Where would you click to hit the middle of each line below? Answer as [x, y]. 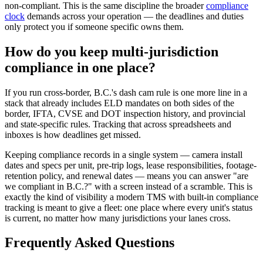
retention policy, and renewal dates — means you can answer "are [127, 176]
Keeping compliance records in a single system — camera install [124, 154]
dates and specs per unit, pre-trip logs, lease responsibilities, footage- [131, 165]
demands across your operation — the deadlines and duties [134, 16]
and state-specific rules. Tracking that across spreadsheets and [118, 124]
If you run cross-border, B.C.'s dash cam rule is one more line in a [126, 92]
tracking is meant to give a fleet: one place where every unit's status [129, 207]
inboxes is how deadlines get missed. [73, 134]
